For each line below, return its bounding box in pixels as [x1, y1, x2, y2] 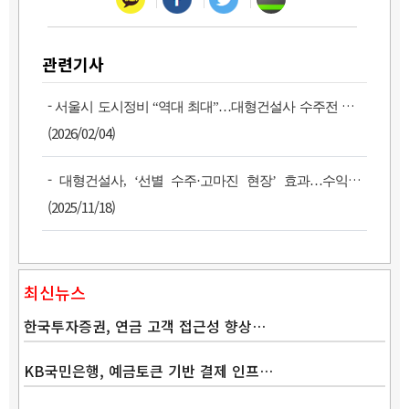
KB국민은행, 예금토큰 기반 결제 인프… [24, 359, 273, 382]
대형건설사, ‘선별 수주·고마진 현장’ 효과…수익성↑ [58, 173, 349, 188]
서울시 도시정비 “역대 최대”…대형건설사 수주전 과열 [55, 99, 342, 114]
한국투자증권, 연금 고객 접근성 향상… [24, 314, 266, 337]
